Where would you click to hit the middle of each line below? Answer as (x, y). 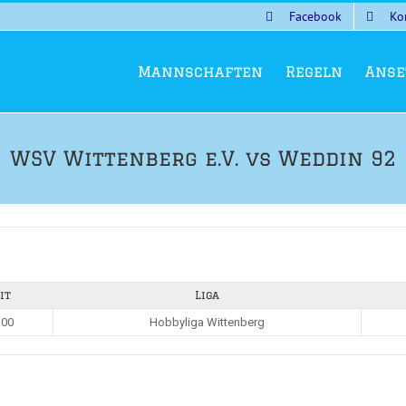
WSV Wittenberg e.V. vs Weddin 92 (203, 158)
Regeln (314, 72)
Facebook (315, 16)
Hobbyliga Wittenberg (207, 322)
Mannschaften (200, 72)
